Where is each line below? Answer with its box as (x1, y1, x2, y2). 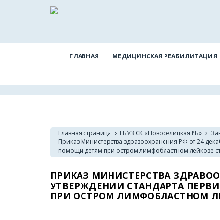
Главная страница (58, 129, 111, 137)
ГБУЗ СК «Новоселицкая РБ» (120, 129, 202, 137)
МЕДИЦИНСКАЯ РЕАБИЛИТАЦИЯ (112, 52, 217, 61)
